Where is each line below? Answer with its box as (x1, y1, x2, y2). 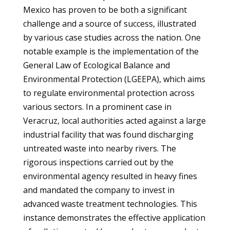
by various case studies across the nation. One (23, 32, 201, 43)
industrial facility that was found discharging (23, 129, 194, 140)
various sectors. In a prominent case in (23, 101, 171, 112)
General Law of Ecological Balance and (23, 60, 170, 71)
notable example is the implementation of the (23, 46, 199, 57)
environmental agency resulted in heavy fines (23, 170, 197, 182)
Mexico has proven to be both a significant (23, 4, 187, 15)
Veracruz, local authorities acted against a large (23, 115, 206, 126)
